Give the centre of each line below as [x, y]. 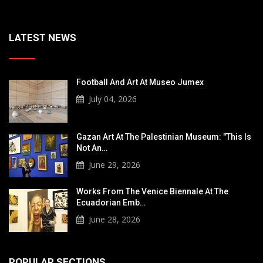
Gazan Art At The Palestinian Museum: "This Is [164, 136]
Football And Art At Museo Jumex [140, 82]
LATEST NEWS [43, 37]
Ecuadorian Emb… [111, 202]
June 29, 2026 [114, 164]
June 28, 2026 [114, 219]
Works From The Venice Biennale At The [152, 191]
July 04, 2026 [113, 99]
